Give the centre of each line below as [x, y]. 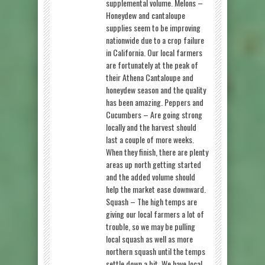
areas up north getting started [153, 164]
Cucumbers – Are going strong [154, 114]
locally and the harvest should [151, 127]
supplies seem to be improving [153, 27]
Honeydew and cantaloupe [146, 15]
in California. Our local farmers [154, 52]
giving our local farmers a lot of [155, 214]
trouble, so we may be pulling [151, 226]
